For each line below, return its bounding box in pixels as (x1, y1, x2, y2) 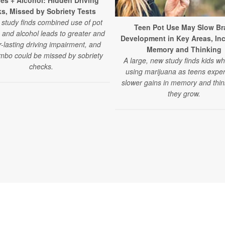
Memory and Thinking (147, 44, 221, 54)
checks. (29, 61, 53, 72)
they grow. (168, 88, 200, 98)
